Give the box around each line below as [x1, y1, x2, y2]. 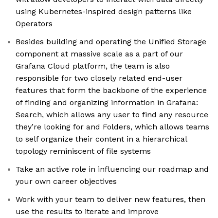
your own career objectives [16, 177, 117, 186]
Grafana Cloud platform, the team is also [16, 61, 170, 71]
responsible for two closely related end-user [16, 73, 182, 83]
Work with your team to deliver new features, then [16, 195, 205, 204]
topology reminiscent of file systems [16, 146, 151, 156]
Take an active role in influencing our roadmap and [16, 164, 209, 174]
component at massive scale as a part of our [16, 49, 183, 59]
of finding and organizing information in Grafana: [16, 98, 198, 108]
